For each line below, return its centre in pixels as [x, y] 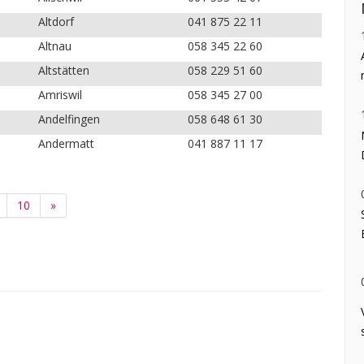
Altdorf [56, 22]
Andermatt [66, 144]
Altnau [54, 46]
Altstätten [63, 71]
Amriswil [60, 95]
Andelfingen [69, 119]
